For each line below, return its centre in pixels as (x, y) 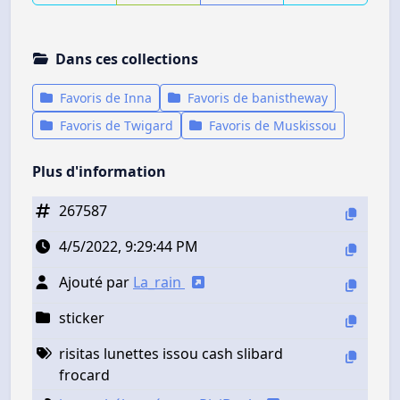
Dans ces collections (127, 59)
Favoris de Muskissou (271, 126)
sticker (82, 318)
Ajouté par (96, 283)
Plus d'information (99, 172)
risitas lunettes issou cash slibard (171, 354)
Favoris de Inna (104, 98)
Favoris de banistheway (256, 98)
